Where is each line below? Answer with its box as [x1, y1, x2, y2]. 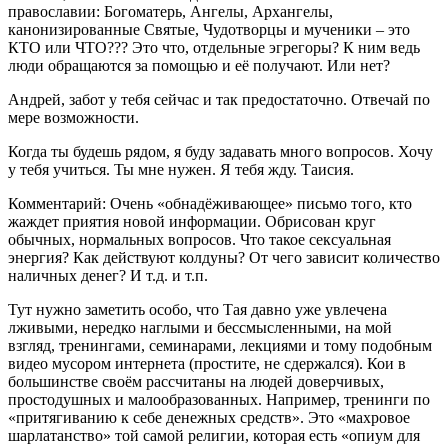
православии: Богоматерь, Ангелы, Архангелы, [8, 2, 333, 20]
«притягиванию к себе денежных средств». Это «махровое [8, 408, 410, 426]
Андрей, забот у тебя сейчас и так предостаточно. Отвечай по [8, 90, 430, 108]
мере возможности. [8, 108, 139, 126]
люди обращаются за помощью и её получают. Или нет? [8, 56, 390, 74]
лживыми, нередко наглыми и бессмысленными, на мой [8, 318, 392, 336]
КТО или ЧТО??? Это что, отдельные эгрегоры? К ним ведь [8, 38, 420, 56]
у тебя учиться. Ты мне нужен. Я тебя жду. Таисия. [8, 160, 354, 178]
